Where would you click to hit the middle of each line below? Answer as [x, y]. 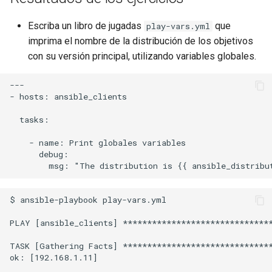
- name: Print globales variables [98, 143]
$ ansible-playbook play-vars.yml [88, 200]
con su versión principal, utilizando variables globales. [142, 56]
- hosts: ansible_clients [68, 97]
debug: [39, 155]
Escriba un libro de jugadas [86, 25]
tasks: [29, 120]
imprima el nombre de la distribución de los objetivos [141, 41]
